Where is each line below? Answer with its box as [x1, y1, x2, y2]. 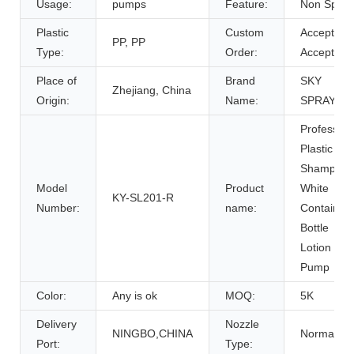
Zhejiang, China [112, 83, 191, 96]
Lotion [300, 240, 331, 254]
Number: [36, 201, 80, 214]
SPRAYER [300, 93, 351, 107]
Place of [36, 73, 77, 87]
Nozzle [225, 317, 259, 330]
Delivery [36, 317, 77, 330]
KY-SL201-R [112, 190, 174, 204]
